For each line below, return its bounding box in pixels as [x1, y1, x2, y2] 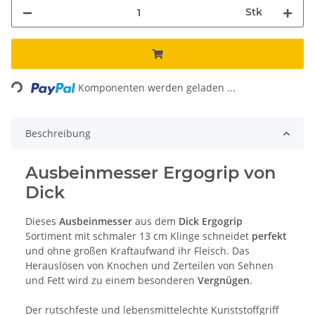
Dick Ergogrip [179, 214, 243, 229]
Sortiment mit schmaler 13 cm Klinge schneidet [25, 229, 252, 243]
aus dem [132, 214, 179, 229]
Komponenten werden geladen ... [78, 81, 236, 95]
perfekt [252, 229, 287, 243]
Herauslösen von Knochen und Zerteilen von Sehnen [25, 259, 274, 273]
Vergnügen [198, 274, 250, 288]
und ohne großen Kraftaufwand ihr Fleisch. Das [25, 244, 250, 258]
